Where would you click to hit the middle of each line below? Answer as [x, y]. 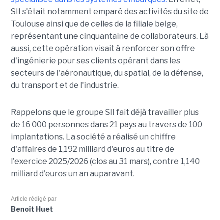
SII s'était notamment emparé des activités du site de [110, 12]
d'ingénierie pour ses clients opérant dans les [95, 61]
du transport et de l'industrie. [65, 85]
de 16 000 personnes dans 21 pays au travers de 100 [106, 125]
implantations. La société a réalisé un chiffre [93, 137]
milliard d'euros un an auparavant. [72, 174]
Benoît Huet [32, 209]
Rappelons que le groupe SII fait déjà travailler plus [105, 112]
